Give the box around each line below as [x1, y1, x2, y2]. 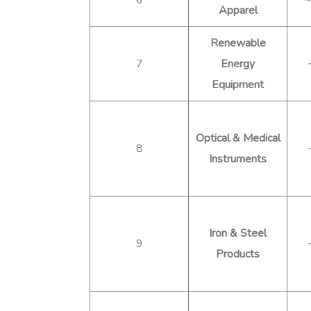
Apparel [218, 2, 258, 18]
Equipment [212, 76, 264, 92]
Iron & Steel [209, 225, 267, 241]
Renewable [210, 35, 266, 51]
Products [216, 246, 260, 262]
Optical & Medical [195, 130, 280, 146]
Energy [221, 56, 255, 72]
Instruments [209, 151, 267, 167]
